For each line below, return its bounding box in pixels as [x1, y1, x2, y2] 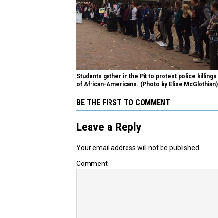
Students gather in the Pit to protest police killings [76, 73, 217, 80]
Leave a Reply [76, 120, 142, 134]
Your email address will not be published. [76, 144, 200, 152]
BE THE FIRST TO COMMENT [76, 97, 170, 107]
